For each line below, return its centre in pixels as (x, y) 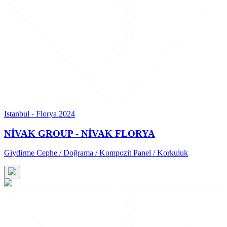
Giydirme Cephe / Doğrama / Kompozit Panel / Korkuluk (96, 153)
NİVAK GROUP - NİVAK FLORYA (80, 133)
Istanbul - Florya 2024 (40, 114)
